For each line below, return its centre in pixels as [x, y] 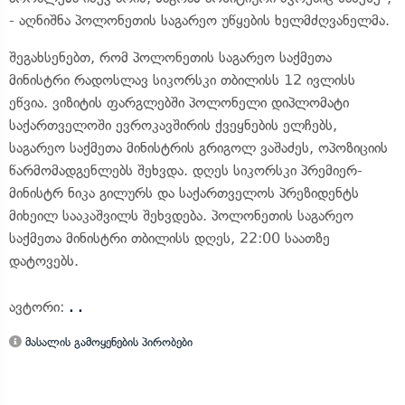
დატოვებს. [44, 261]
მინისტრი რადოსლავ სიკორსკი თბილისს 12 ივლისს [182, 80]
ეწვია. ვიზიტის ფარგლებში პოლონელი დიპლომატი [179, 103]
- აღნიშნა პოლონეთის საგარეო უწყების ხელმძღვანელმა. [199, 20]
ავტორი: [39, 307]
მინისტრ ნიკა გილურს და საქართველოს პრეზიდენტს [184, 193]
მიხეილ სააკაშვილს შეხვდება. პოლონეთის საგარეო [181, 216]
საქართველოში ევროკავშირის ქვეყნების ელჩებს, [173, 125]
